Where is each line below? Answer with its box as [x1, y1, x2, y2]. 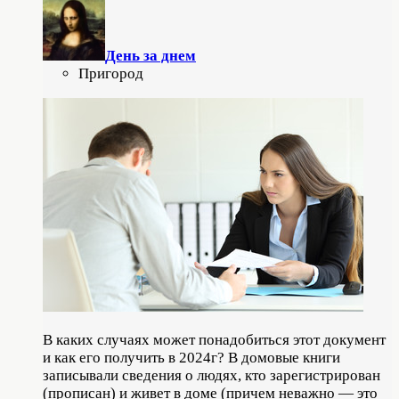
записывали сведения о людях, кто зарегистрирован [43, 366, 380, 384]
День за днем [105, 46, 196, 64]
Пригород [78, 64, 143, 82]
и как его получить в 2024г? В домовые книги [43, 348, 340, 366]
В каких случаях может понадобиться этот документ [43, 330, 386, 348]
